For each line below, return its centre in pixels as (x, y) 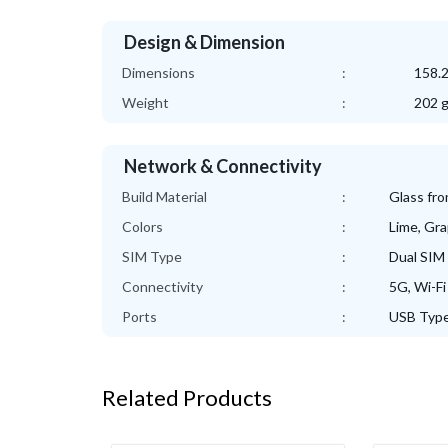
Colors (142, 226)
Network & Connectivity (223, 166)
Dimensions (158, 72)
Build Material (164, 196)
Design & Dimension (204, 42)
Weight (145, 102)
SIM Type (152, 256)
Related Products (187, 397)
